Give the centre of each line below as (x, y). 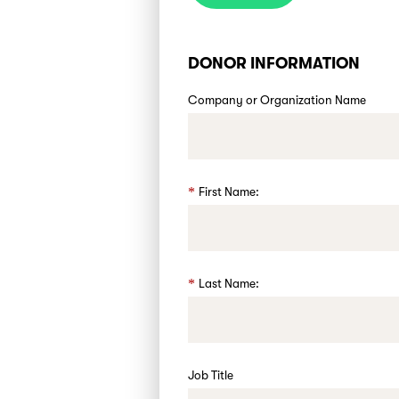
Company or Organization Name (277, 100)
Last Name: (229, 284)
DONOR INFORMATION (274, 63)
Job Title (211, 375)
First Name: (229, 192)
